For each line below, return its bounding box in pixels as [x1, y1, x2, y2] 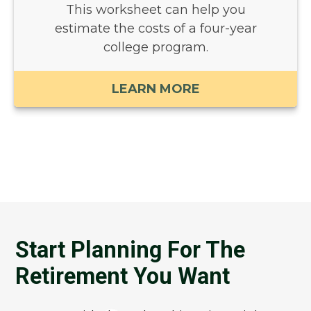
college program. [103, 30, 208, 46]
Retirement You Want [15, 262, 230, 289]
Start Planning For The [15, 236, 246, 263]
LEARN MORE [111, 72, 200, 87]
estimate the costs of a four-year [54, 11, 257, 27]
